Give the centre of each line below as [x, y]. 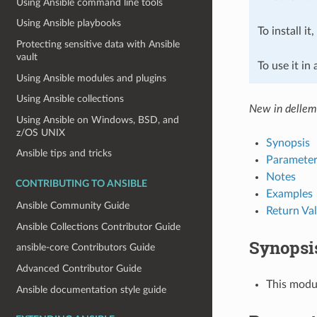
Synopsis [288, 143]
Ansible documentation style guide [92, 289]
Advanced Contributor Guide [79, 268]
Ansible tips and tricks [64, 154]
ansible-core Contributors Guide [86, 248]
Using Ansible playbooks [69, 23]
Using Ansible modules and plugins [92, 78]
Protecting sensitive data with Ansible [98, 44]
